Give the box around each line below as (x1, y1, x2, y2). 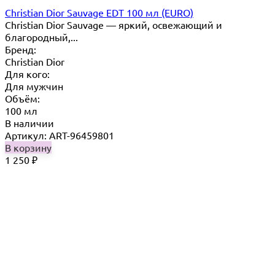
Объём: (5, 91, 40, 104)
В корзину (5, 141, 52, 153)
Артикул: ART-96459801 (5, 128, 114, 141)
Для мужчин (5, 79, 63, 92)
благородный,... (5, 30, 78, 43)
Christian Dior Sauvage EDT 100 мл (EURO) (5, 6, 193, 18)
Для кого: (5, 67, 50, 80)
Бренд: (5, 42, 36, 55)
